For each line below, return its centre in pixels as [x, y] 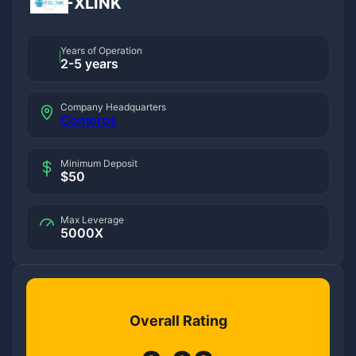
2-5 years [89, 63]
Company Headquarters [113, 106]
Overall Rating [178, 320]
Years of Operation [101, 50]
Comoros [89, 120]
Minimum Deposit [99, 163]
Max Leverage [92, 219]
